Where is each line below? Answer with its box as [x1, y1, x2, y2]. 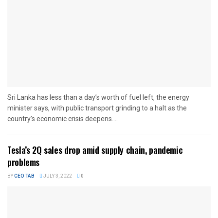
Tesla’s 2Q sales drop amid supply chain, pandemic [7, 143, 183, 156]
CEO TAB [14, 172, 35, 180]
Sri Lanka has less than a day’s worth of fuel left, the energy [7, 93, 189, 101]
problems [7, 155, 40, 168]
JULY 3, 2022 [42, 172, 72, 180]
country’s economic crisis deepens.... [7, 114, 118, 123]
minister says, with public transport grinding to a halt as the [7, 104, 187, 112]
